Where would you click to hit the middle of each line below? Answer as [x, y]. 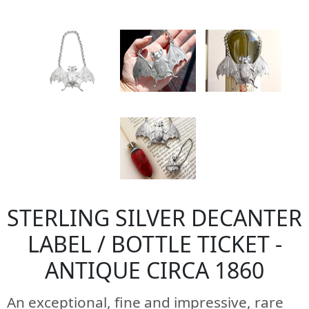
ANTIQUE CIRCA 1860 [154, 270]
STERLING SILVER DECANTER [154, 218]
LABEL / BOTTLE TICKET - [154, 244]
